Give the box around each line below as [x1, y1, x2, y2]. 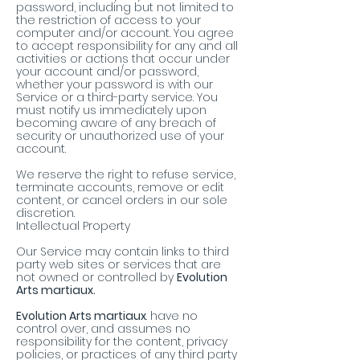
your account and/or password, [16, 63, 198, 80]
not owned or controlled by [16, 269, 177, 286]
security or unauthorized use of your [16, 128, 224, 145]
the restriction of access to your [16, 12, 201, 29]
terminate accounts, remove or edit [16, 179, 224, 196]
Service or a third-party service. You [16, 89, 218, 106]
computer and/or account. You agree [16, 25, 234, 42]
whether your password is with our [16, 76, 213, 93]
